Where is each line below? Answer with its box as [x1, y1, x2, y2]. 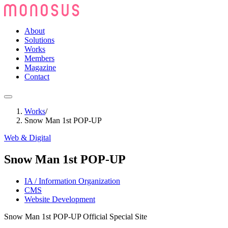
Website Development [24, 194, 95, 204]
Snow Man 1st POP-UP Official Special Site [4, 212, 147, 221]
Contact [24, 72, 49, 81]
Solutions [24, 36, 54, 44]
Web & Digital [4, 133, 51, 142]
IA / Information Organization [24, 176, 120, 185]
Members [24, 54, 54, 63]
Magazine [24, 63, 56, 72]
